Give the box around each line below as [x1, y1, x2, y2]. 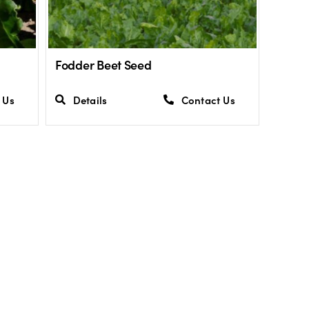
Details [72, 92, 108, 107]
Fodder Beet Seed [54, 56, 152, 74]
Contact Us [181, 92, 235, 107]
